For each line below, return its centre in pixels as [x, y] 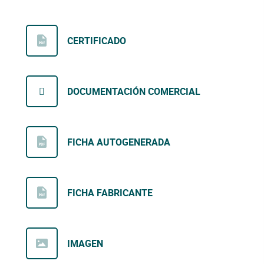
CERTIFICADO [97, 41]
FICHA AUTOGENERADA [119, 142]
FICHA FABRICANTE [110, 193]
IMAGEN [85, 244]
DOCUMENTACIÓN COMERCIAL [134, 92]
